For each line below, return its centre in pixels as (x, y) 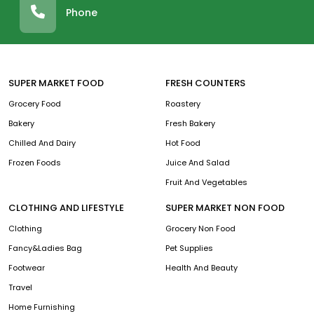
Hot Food (183, 143)
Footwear (27, 267)
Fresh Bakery (190, 123)
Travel (20, 287)
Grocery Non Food (200, 228)
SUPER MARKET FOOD (56, 83)
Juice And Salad (198, 162)
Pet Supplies (189, 248)
